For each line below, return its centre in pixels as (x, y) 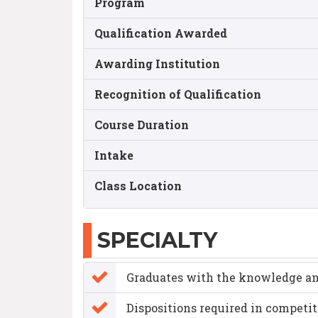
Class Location (138, 186)
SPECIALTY (157, 240)
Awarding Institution (157, 64)
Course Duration (142, 125)
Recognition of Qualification (178, 94)
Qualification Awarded (161, 33)
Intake (114, 155)
